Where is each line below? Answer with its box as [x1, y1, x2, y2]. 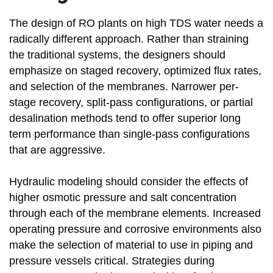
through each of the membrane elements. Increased [9, 207, 261, 220]
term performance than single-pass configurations [9, 128, 250, 141]
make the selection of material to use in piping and [9, 239, 253, 252]
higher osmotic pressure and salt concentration [9, 191, 236, 204]
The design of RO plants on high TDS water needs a [9, 17, 263, 30]
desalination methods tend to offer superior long [9, 112, 241, 125]
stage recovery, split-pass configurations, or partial [9, 96, 253, 109]
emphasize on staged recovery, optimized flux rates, [9, 65, 261, 77]
